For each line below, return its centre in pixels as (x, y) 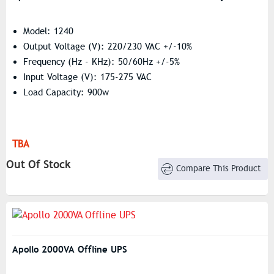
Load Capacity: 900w (66, 92)
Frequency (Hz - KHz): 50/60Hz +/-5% (102, 62)
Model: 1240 (48, 31)
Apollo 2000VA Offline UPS (70, 249)
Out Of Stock (39, 164)
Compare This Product (219, 168)
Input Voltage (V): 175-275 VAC (87, 77)
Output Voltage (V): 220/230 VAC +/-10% (108, 46)
